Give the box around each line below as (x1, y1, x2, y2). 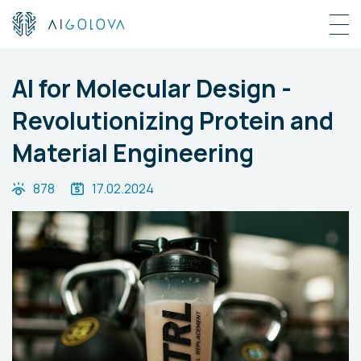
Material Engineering (12, 136, 254, 169)
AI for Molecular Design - (12, 72, 292, 105)
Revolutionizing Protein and (12, 104, 334, 137)
